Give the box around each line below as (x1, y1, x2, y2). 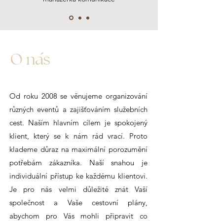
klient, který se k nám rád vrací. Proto (9, 131, 147, 141)
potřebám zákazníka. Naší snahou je (9, 158, 147, 167)
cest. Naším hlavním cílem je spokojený (9, 118, 147, 127)
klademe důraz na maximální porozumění (9, 145, 147, 154)
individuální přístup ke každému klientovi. (9, 171, 147, 181)
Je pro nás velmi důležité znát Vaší (9, 184, 147, 194)
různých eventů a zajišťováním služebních (9, 105, 147, 114)
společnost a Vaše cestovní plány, (9, 198, 147, 207)
